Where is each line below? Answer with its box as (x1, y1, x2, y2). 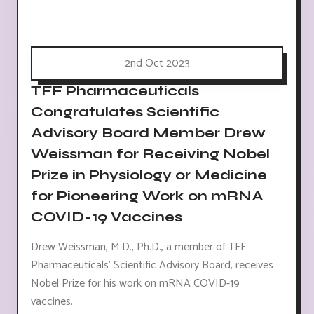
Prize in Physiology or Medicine (31, 165, 267, 184)
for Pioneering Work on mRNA (31, 186, 264, 205)
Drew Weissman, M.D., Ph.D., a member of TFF (31, 237, 246, 257)
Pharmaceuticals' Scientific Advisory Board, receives (31, 255, 273, 275)
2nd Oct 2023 (124, 53, 190, 73)
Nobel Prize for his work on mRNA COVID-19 (31, 273, 240, 293)
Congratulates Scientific (31, 102, 219, 121)
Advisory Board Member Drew (31, 123, 266, 142)
